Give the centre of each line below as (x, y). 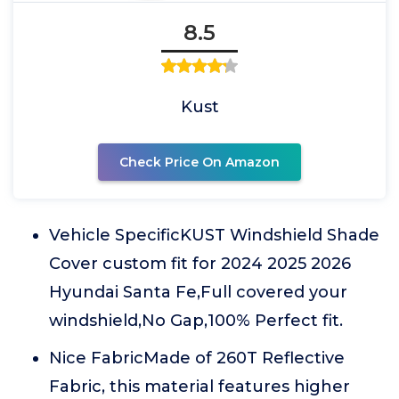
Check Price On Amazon (199, 162)
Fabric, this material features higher (199, 387)
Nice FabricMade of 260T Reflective (197, 358)
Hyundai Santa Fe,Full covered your (198, 292)
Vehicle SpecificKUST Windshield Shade (214, 235)
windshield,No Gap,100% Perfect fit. (196, 321)
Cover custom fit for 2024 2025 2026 (200, 264)
